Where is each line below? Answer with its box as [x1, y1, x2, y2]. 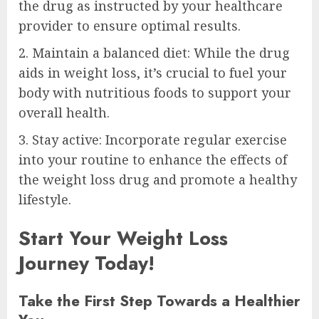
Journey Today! [19, 249, 155, 277]
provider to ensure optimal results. [19, 17, 241, 35]
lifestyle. [19, 191, 71, 209]
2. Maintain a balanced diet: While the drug [19, 44, 290, 62]
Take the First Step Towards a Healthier [19, 290, 300, 313]
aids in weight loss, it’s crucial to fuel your [19, 64, 287, 82]
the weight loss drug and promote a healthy [19, 171, 297, 189]
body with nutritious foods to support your [19, 84, 291, 102]
